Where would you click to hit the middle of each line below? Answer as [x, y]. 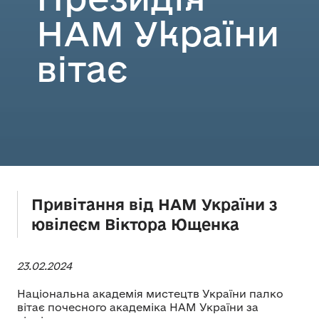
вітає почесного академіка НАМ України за [138, 307]
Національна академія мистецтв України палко [150, 293]
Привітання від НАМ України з [154, 204]
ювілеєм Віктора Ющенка [135, 224]
